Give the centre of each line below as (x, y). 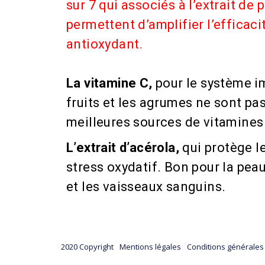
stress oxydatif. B (120, 167)
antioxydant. (106, 44)
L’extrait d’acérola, (125, 148)
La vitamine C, (109, 83)
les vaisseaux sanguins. (154, 187)
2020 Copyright (88, 247)
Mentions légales (150, 247)
